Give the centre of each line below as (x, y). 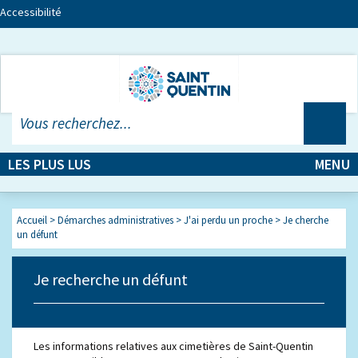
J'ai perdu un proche (229, 220)
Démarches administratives (116, 220)
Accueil (32, 220)
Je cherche (306, 220)
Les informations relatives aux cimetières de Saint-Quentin (174, 346)
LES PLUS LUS (50, 164)
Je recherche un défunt (111, 279)
